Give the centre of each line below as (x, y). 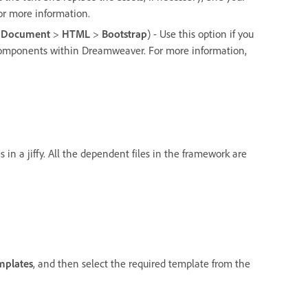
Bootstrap (124, 33)
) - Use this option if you (200, 33)
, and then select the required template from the (142, 264)
